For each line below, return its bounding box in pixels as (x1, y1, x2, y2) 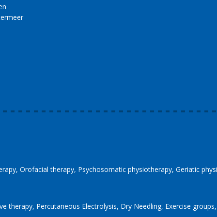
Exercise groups (165, 201, 215, 211)
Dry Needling (121, 201, 161, 211)
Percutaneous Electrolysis (36, 201, 117, 211)
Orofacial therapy (20, 164, 74, 174)
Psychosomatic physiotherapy (78, 164, 172, 174)
